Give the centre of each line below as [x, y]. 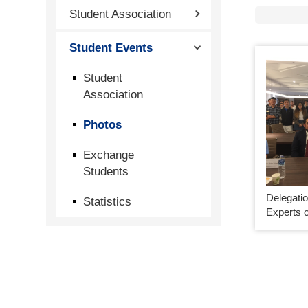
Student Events [111, 47]
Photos [103, 124]
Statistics [108, 201]
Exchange [109, 155]
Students [106, 171]
